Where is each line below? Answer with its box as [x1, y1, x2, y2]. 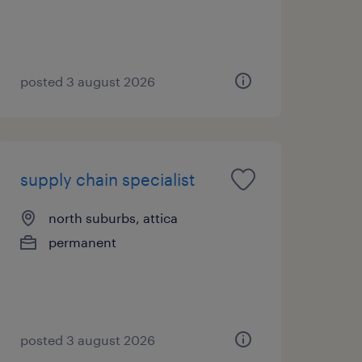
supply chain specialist [19, 169, 195, 189]
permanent [48, 234, 116, 250]
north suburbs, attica [48, 209, 178, 225]
